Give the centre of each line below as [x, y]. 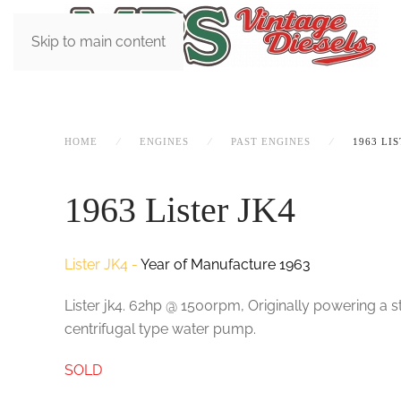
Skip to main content [98, 42]
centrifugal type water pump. [160, 329]
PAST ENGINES [271, 141]
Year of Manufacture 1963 [226, 264]
